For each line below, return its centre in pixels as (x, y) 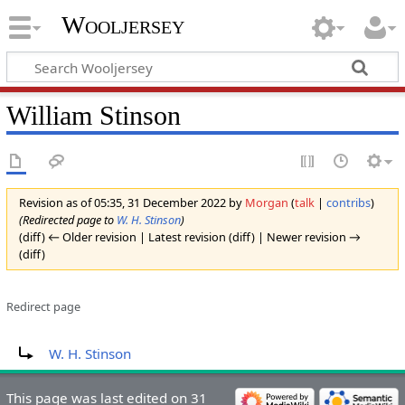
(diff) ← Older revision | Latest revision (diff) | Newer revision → (189, 237)
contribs (348, 203)
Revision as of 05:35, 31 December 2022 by (132, 203)
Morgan (266, 203)
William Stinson (93, 115)
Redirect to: (42, 339)
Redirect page (43, 307)
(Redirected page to (67, 220)
